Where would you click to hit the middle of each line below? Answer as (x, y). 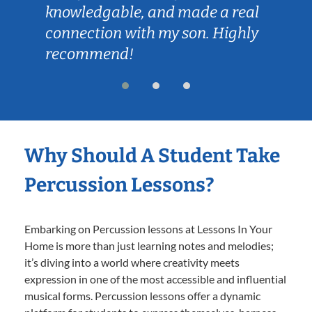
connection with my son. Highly (152, 33)
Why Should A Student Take (152, 155)
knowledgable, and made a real (152, 12)
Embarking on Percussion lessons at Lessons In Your (148, 228)
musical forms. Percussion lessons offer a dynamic (142, 295)
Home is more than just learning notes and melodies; (149, 245)
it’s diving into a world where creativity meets (132, 262)
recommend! (89, 54)
